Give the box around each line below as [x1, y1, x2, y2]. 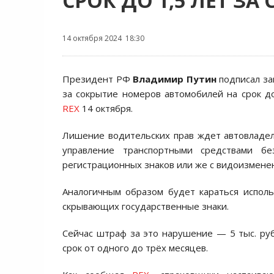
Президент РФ [62, 73, 133, 85]
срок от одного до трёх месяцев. [62, 242, 208, 254]
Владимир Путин [133, 73, 217, 85]
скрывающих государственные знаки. [62, 200, 229, 212]
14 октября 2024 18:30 [62, 33, 144, 43]
